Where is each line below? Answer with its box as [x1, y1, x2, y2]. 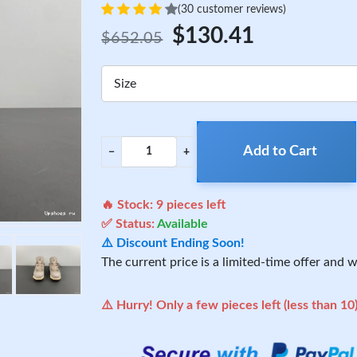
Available [157, 218, 209, 230]
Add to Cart [242, 144, 317, 159]
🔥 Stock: [101, 198, 157, 211]
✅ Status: [101, 218, 158, 230]
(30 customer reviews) [178, 3, 287, 15]
